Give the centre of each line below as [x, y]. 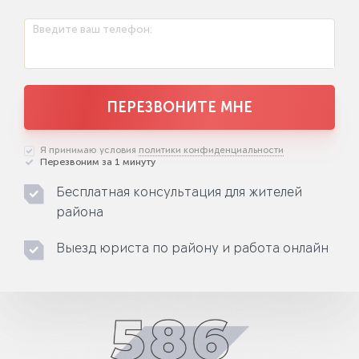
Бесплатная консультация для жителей [179, 193]
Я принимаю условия [89, 151]
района [80, 213]
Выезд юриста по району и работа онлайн [192, 249]
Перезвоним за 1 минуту [98, 162]
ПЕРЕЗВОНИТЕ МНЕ [179, 107]
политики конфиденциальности [211, 151]
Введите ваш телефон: [93, 29]
